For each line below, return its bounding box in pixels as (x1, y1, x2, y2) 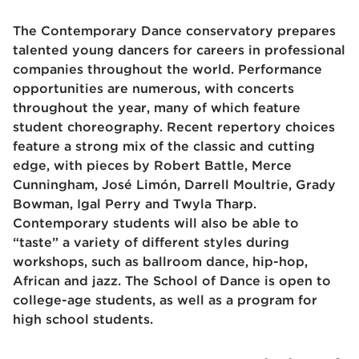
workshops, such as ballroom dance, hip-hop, (13, 254, 308, 269)
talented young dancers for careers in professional (13, 42, 345, 58)
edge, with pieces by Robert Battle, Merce (13, 158, 292, 173)
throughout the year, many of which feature (13, 100, 301, 115)
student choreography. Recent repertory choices (13, 119, 335, 135)
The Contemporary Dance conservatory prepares (13, 23, 336, 38)
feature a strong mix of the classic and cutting (13, 139, 315, 154)
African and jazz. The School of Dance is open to (13, 273, 331, 288)
